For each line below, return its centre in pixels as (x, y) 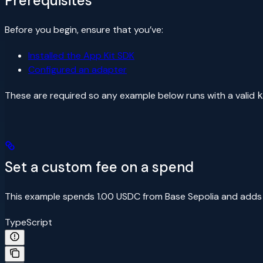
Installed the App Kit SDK (81, 56)
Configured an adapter (77, 70)
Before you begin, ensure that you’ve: (84, 30)
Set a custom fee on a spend (99, 167)
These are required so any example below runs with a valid (131, 96)
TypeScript (28, 222)
